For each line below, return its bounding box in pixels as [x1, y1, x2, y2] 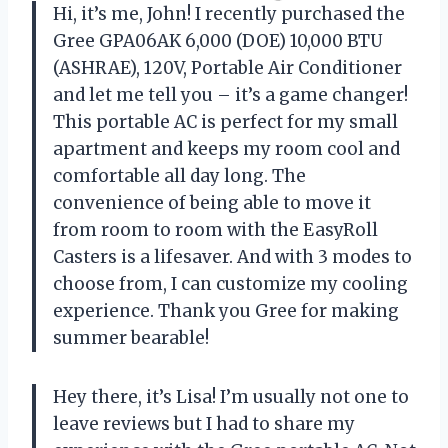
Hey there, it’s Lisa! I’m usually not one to [53, 386, 409, 409]
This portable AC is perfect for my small [53, 111, 398, 134]
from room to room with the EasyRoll [53, 219, 378, 242]
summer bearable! [53, 327, 209, 350]
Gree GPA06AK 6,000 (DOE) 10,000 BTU [53, 30, 382, 53]
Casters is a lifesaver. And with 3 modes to [53, 246, 412, 269]
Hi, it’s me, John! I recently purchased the [53, 3, 405, 26]
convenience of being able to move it [53, 192, 371, 215]
